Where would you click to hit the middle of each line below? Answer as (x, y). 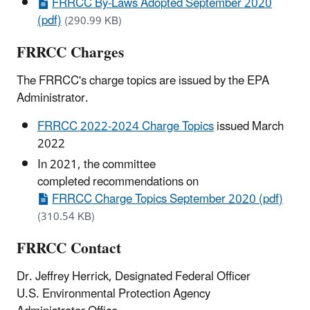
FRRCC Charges (70, 53)
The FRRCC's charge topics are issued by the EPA (143, 81)
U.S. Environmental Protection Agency (113, 294)
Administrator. (55, 99)
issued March (249, 127)
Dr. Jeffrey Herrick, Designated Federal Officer (134, 277)
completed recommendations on (119, 182)
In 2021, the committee (97, 164)
